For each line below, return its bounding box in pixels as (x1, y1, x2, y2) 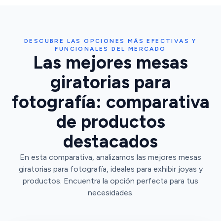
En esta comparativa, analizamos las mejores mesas (20, 152, 201, 162)
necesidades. (87, 188, 134, 197)
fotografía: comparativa (11, 91, 210, 112)
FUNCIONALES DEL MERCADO (55, 45, 166, 52)
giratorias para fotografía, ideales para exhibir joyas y (18, 164, 203, 174)
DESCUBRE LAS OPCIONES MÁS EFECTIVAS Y (24, 37, 197, 44)
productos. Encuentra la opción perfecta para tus (23, 176, 198, 185)
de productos (56, 111, 165, 132)
